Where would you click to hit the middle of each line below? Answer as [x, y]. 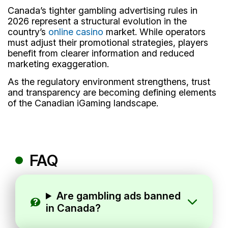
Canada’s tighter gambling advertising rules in [103, 10]
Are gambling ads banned [119, 196]
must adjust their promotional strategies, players [108, 42]
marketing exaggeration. [58, 64]
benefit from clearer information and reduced [101, 53]
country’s [28, 32]
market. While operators [154, 32]
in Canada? [73, 208]
